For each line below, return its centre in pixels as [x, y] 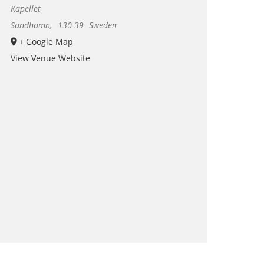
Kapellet [25, 8]
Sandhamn [30, 25]
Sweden [103, 25]
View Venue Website [50, 58]
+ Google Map [46, 41]
